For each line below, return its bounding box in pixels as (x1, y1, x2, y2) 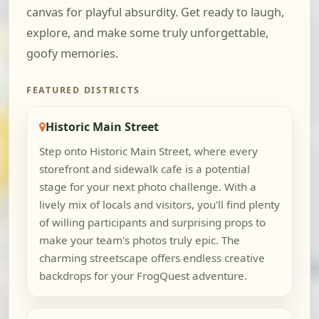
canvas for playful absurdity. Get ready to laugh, (26, 4, 284, 21)
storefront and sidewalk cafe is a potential (38, 162, 250, 177)
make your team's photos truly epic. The (38, 233, 240, 248)
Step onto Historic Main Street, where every (38, 144, 258, 159)
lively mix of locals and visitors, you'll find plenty (38, 197, 280, 212)
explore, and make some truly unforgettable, (26, 25, 268, 41)
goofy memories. (26, 46, 118, 62)
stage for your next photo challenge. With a (38, 179, 256, 194)
